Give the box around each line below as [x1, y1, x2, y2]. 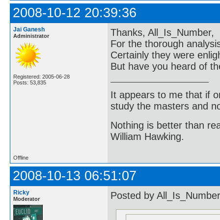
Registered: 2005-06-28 [13, 74, 70, 80]
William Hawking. [110, 131, 184, 142]
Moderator [13, 195, 40, 202]
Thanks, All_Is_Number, [110, 27, 214, 38]
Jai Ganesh [13, 26, 45, 33]
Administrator [13, 33, 49, 39]
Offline [13, 154, 28, 161]
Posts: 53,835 [13, 80, 46, 85]
